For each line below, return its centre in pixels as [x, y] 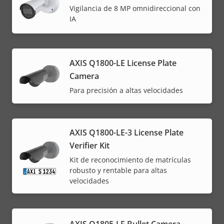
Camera [84, 76]
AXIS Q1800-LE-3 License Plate [126, 132]
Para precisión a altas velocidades [126, 90]
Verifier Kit [89, 145]
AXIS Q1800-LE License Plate [123, 63]
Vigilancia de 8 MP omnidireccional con [135, 8]
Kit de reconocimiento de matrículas [130, 159]
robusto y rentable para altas [118, 170]
